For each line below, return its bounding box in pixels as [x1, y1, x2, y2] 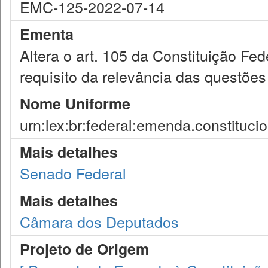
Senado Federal [20, 162, 126, 184]
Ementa [20, 23, 74, 45]
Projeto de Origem [20, 238, 149, 260]
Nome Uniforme [20, 93, 130, 114]
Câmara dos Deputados [20, 211, 179, 232]
